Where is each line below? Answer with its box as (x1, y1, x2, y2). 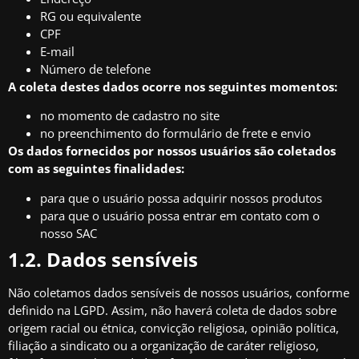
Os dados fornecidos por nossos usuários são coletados (8, 143, 336, 159)
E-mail (40, 42, 75, 59)
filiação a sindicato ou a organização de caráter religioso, (8, 337, 319, 353)
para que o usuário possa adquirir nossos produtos (40, 189, 322, 206)
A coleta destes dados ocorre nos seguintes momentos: (8, 78, 337, 95)
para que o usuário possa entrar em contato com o (40, 207, 320, 224)
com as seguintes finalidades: (8, 160, 184, 177)
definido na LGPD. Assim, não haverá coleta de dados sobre (8, 301, 337, 318)
